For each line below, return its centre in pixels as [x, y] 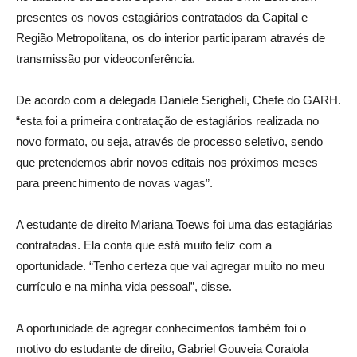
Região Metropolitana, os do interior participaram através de [171, 37]
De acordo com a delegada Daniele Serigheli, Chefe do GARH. [178, 100]
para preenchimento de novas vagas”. [114, 182]
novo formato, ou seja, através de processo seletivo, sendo [169, 141]
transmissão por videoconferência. [106, 58]
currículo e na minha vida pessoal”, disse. [124, 286]
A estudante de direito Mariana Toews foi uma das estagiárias [175, 224]
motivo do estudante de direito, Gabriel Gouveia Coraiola [162, 348]
